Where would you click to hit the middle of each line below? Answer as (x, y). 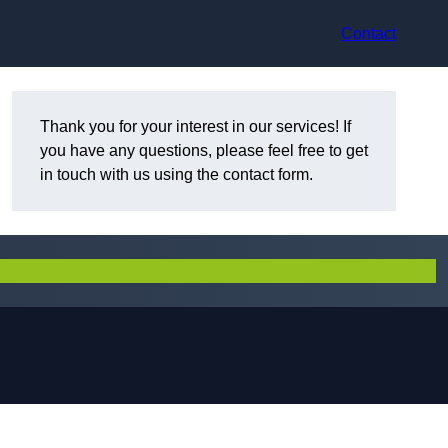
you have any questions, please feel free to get (204, 151)
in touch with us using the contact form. (176, 175)
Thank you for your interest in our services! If (195, 127)
